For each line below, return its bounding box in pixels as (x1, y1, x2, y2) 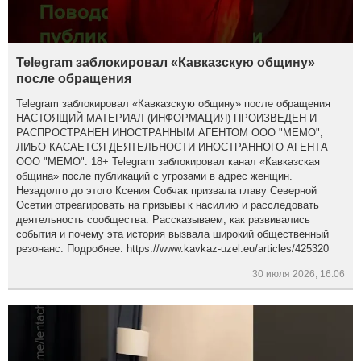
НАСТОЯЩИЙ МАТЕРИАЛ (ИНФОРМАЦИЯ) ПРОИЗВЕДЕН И (16, 111, 317, 124)
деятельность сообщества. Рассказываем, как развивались (16, 213, 311, 226)
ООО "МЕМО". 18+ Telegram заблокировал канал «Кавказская (16, 155, 321, 168)
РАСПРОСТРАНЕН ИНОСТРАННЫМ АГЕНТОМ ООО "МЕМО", (16, 126, 324, 139)
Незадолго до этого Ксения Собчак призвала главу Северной (16, 184, 317, 197)
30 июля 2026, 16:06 (252, 268, 345, 280)
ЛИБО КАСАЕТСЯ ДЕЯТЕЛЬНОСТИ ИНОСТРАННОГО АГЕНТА (16, 140, 329, 153)
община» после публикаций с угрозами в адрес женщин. (16, 169, 293, 182)
